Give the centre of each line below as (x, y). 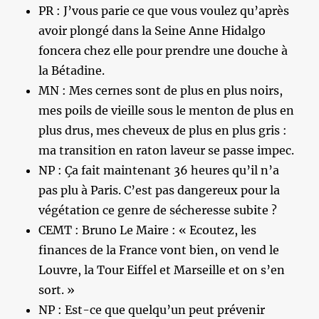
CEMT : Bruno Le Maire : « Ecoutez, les (148, 230)
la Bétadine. (72, 70)
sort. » (57, 290)
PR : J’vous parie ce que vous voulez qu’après (164, 11)
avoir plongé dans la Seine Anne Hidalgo (152, 31)
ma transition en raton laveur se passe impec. (167, 150)
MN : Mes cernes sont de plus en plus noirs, (161, 90)
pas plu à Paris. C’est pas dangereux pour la (159, 190)
